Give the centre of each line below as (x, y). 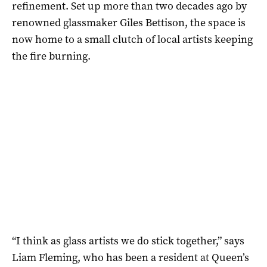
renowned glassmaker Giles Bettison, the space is (129, 22)
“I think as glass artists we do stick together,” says (128, 240)
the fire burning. (51, 56)
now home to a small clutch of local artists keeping (132, 39)
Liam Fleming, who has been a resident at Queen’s (131, 257)
